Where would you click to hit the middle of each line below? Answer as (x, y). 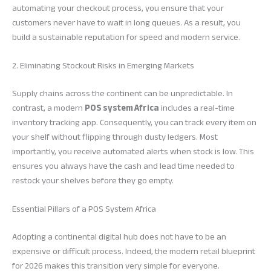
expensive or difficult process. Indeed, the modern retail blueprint (134, 252)
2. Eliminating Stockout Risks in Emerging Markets (103, 65)
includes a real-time (197, 108)
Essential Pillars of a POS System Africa (84, 209)
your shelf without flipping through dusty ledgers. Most (115, 137)
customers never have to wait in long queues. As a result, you (126, 22)
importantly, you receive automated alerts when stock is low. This (133, 151)
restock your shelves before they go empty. (93, 180)
